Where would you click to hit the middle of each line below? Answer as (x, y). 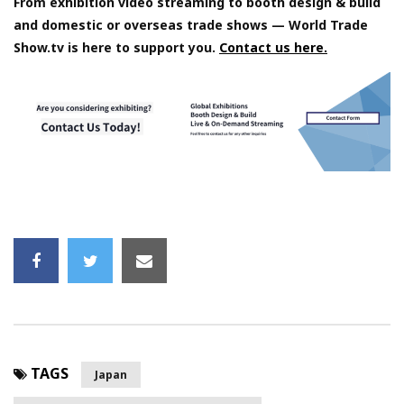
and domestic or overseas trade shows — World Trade (191, 25)
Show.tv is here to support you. (116, 48)
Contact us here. (273, 48)
